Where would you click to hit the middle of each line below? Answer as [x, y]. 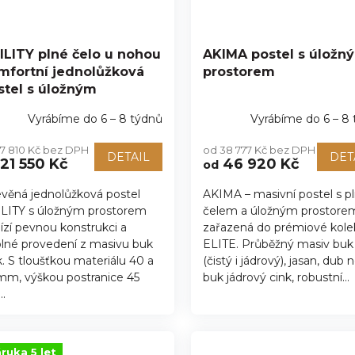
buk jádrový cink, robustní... [276, 277]
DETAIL [128, 157]
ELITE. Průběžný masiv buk [278, 244]
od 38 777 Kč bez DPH [259, 149]
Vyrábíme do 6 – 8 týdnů [95, 119]
